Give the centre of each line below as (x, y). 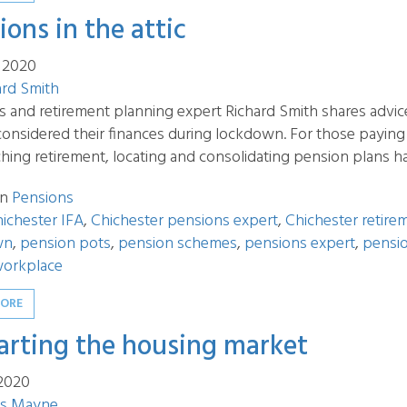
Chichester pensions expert (184, 221)
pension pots (65, 244)
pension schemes (178, 244)
